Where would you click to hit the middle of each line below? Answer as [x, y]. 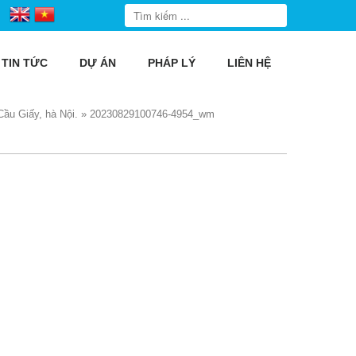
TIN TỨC [25, 63]
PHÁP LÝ [172, 63]
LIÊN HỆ [249, 63]
